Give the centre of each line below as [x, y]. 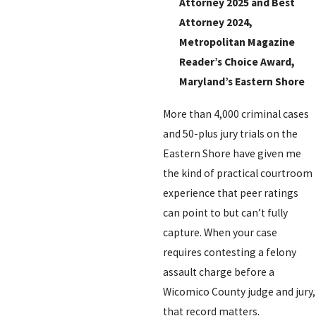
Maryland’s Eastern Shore [242, 82]
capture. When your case [220, 232]
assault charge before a [218, 272]
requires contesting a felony [229, 252]
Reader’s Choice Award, [237, 62]
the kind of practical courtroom [237, 173]
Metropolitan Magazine [237, 42]
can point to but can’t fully [225, 212]
